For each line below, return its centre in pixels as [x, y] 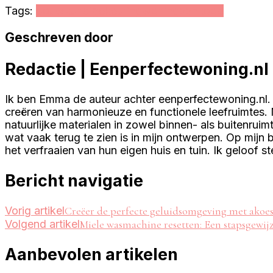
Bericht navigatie [74, 180]
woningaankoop [183, 11]
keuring [123, 11]
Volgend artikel [42, 224]
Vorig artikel [35, 210]
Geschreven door [59, 38]
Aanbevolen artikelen [91, 255]
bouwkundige [70, 11]
